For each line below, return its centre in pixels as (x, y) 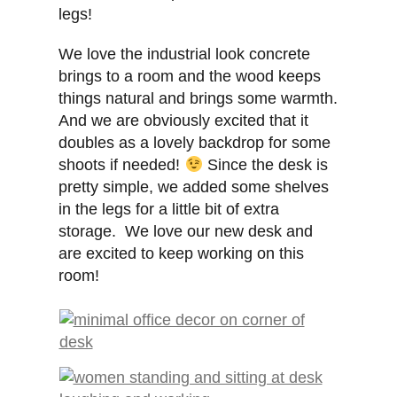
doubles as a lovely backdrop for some (195, 143)
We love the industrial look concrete (185, 54)
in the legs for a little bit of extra (169, 210)
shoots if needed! (122, 165)
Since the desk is (265, 165)
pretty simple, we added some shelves (194, 187)
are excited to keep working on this (182, 254)
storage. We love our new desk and (186, 232)
